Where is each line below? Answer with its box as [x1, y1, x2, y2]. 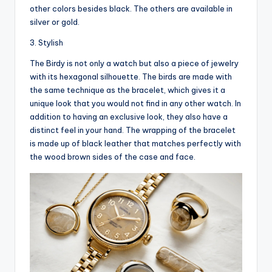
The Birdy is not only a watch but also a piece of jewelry [30, 58, 239, 68]
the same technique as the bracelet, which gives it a [30, 84, 225, 95]
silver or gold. [30, 16, 80, 27]
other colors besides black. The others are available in [30, 3, 233, 13]
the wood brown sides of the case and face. [30, 151, 195, 161]
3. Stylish [30, 37, 63, 47]
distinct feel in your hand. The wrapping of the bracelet [30, 124, 236, 135]
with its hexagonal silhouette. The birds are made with [30, 71, 232, 81]
